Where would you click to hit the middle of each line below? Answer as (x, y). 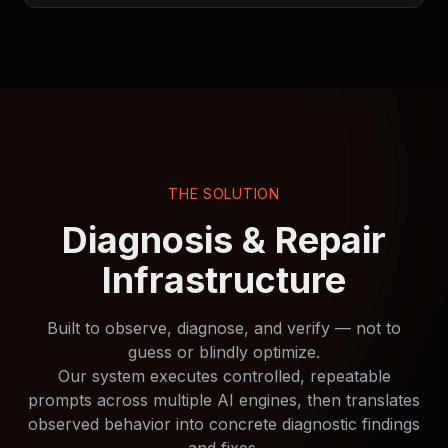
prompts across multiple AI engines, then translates (224, 400)
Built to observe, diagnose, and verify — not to (224, 328)
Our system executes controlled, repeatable (224, 376)
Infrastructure (224, 280)
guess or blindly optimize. (224, 352)
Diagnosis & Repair (224, 240)
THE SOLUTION (224, 193)
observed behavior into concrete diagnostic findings (224, 424)
